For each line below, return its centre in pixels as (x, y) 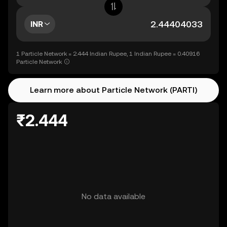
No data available (113, 196)
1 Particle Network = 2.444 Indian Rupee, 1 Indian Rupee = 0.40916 (108, 54)
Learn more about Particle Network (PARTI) (113, 90)
